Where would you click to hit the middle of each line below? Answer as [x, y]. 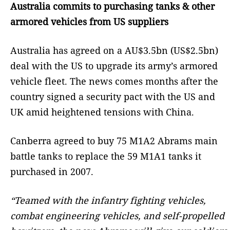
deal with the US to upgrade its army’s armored [114, 65]
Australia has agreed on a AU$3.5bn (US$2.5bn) [114, 50]
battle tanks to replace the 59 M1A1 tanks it [106, 156]
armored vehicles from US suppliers [89, 21]
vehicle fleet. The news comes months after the [114, 81]
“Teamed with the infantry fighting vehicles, [108, 200]
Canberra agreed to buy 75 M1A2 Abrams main [114, 140]
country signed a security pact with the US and [113, 96]
